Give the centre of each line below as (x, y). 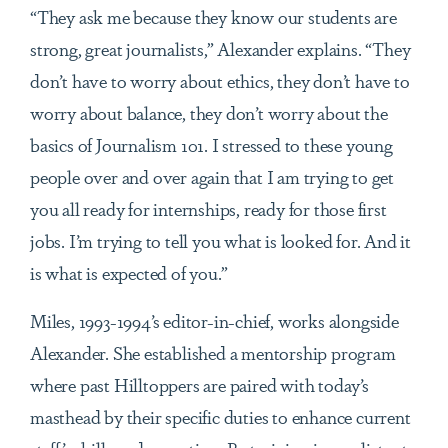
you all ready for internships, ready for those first (208, 208)
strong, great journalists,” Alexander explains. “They (220, 48)
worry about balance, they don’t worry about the (209, 112)
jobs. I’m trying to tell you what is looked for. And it (220, 240)
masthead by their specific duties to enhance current (220, 416)
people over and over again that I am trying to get (212, 176)
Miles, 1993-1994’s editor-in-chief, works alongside (214, 320)
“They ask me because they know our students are (213, 16)
